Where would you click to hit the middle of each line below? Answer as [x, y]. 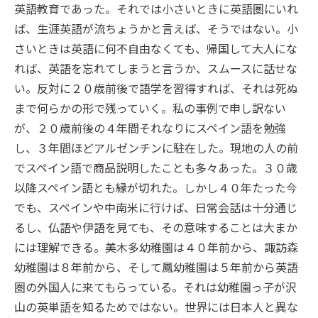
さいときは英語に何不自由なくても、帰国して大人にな [156, 48]
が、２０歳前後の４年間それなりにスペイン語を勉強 [150, 127]
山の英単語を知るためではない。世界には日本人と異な [156, 306]
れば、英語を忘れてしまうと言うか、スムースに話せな [156, 68]
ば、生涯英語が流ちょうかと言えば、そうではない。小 [156, 28]
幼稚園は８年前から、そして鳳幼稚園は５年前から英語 [156, 267]
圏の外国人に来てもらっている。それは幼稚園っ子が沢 [155, 286]
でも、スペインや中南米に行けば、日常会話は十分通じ [156, 207]
